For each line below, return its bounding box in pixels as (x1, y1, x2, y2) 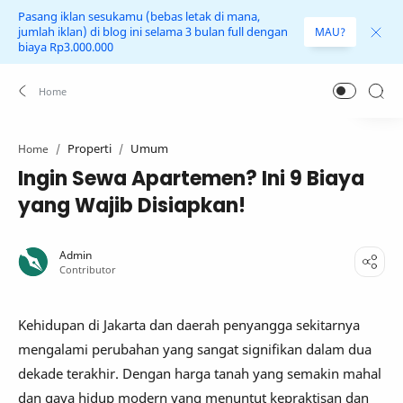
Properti (67, 140, 112, 157)
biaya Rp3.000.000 (18, 40, 113, 55)
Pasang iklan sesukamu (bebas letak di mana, (18, 9, 260, 24)
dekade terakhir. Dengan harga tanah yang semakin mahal (18, 364, 381, 382)
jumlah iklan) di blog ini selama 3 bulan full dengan (18, 24, 288, 40)
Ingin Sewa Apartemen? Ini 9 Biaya (18, 165, 364, 193)
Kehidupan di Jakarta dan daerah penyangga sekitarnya (18, 316, 360, 334)
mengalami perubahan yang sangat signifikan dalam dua (18, 340, 372, 358)
